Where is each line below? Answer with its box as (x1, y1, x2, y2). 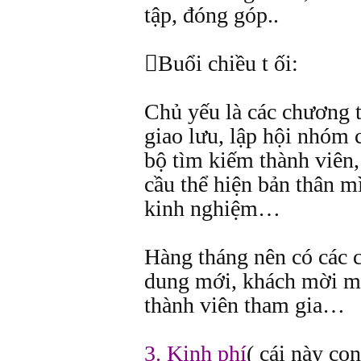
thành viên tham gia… (144, 293, 345, 317)
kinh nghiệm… (144, 196, 280, 221)
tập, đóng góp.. (144, 2, 279, 27)
